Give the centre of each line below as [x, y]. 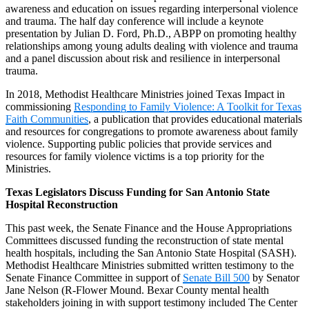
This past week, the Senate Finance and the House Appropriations [149, 228]
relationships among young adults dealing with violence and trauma [152, 46]
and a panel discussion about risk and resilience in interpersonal [143, 59]
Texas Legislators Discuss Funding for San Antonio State [138, 192]
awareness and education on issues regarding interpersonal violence [152, 9]
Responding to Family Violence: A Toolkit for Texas [188, 107]
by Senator [275, 278]
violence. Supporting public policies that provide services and [139, 144]
